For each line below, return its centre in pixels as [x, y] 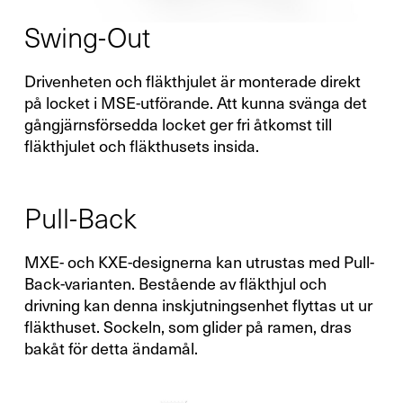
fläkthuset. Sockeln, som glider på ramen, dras [188, 328]
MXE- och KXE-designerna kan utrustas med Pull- [199, 263]
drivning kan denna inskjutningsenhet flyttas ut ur [198, 306]
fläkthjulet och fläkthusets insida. [141, 147]
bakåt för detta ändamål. [111, 349]
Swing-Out [87, 38]
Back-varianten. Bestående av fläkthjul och [175, 285]
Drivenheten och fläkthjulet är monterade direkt [192, 82]
